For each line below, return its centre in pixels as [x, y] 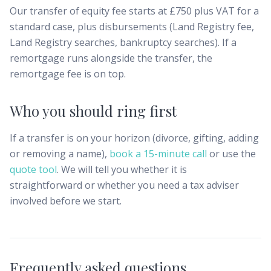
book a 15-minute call [158, 154]
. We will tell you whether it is [122, 169]
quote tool [33, 169]
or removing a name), [60, 154]
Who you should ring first [93, 111]
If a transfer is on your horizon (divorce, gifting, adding [134, 138]
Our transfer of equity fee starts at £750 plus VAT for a [134, 11]
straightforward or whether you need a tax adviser [124, 185]
